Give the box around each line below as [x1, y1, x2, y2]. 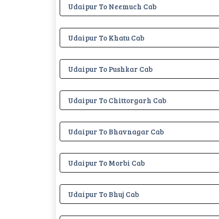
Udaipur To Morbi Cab [68, 157, 145, 168]
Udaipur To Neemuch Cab [68, 1, 156, 11]
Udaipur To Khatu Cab [68, 32, 144, 43]
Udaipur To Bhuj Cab [68, 189, 139, 199]
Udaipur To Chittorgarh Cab [68, 95, 166, 105]
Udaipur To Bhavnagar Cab [68, 126, 164, 136]
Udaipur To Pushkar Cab [68, 64, 153, 74]
